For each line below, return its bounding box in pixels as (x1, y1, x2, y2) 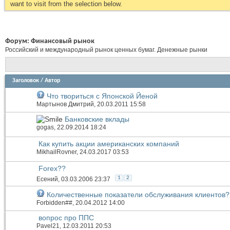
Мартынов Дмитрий (36, 101, 94, 108)
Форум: (5, 37, 31, 45)
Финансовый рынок (31, 37, 94, 45)
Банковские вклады (65, 115, 129, 124)
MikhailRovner (36, 148, 76, 156)
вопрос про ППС (39, 214, 94, 222)
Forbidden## (36, 199, 72, 207)
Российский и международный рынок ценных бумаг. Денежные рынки (5, 46, 207, 53)
